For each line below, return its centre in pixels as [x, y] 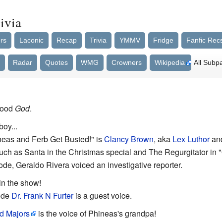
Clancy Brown [129, 139]
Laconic [32, 40]
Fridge [164, 40]
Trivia [98, 40]
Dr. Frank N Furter [42, 195]
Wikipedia [169, 62]
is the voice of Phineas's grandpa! [96, 213]
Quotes [56, 62]
